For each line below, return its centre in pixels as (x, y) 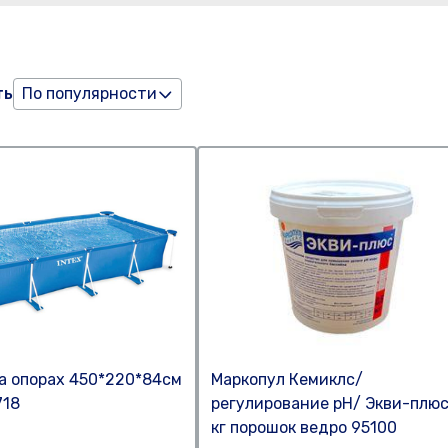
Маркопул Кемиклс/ (287, 379)
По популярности (89, 93)
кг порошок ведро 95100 (304, 427)
